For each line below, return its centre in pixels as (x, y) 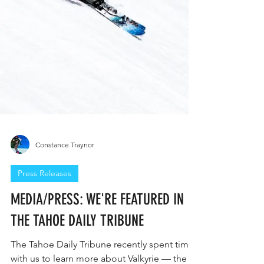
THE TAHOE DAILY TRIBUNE (77, 244)
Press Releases (44, 197)
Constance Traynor (65, 168)
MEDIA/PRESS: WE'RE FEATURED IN (97, 223)
